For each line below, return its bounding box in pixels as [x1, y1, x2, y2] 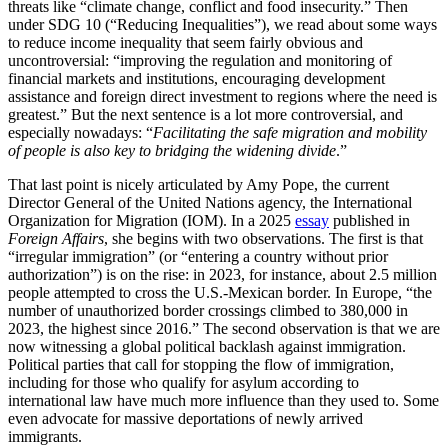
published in [329, 212, 410, 230]
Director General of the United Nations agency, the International [8, 194, 412, 212]
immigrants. [8, 428, 82, 446]
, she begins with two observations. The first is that [104, 230, 423, 248]
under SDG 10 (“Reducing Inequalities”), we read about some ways [8, 16, 437, 34]
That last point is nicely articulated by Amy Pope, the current [8, 176, 389, 194]
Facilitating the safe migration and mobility [153, 124, 427, 142]
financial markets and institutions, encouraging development [8, 70, 385, 88]
